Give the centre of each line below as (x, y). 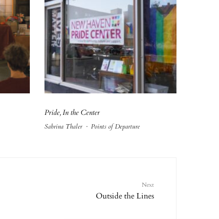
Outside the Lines (125, 196)
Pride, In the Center (72, 113)
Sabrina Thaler (63, 127)
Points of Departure (115, 127)
